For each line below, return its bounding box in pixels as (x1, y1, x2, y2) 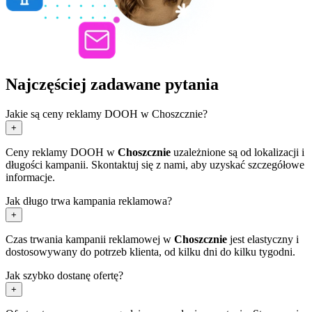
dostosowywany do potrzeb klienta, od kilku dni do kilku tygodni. (6, 245, 295, 258)
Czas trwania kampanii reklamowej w (6, 233, 174, 245)
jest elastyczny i (227, 233, 299, 245)
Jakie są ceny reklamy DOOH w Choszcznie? (6, 107, 208, 120)
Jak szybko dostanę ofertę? (6, 269, 123, 281)
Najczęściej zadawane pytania (6, 75, 219, 93)
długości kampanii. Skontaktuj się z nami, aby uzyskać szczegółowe (6, 158, 304, 171)
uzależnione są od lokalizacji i (171, 146, 304, 158)
